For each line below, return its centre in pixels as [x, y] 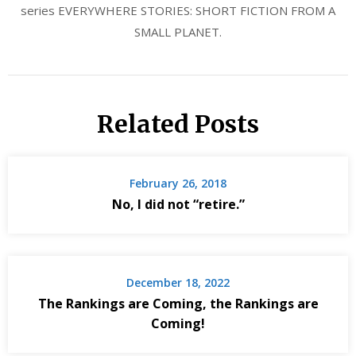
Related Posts [178, 124]
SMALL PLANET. [178, 32]
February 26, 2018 [178, 184]
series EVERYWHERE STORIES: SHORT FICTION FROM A [178, 11]
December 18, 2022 [178, 283]
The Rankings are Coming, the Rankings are [178, 304]
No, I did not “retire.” [178, 205]
